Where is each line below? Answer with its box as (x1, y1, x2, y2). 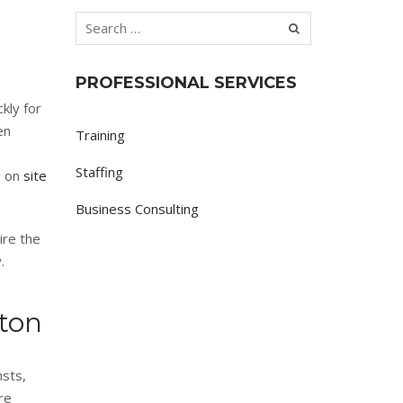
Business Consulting (75, 200, 199, 218)
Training (75, 126, 125, 144)
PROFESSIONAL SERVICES (75, 73, 297, 93)
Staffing (75, 163, 123, 181)
